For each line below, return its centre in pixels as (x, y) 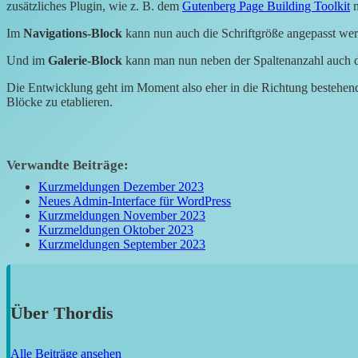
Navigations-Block (73, 34)
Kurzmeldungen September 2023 (122, 245)
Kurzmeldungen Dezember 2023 (121, 187)
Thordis (84, 312)
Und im (27, 61)
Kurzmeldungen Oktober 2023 (116, 230)
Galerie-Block (85, 61)
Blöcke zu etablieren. (60, 102)
